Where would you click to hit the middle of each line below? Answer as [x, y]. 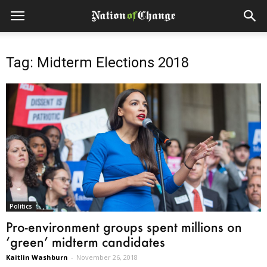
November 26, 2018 [107, 257]
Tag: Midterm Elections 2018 [97, 63]
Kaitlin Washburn [37, 257]
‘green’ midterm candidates [86, 241]
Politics [21, 206]
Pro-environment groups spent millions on [124, 226]
